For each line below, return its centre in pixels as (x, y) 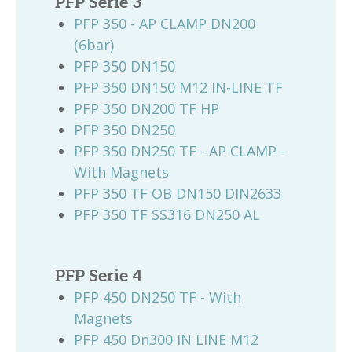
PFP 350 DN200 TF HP (147, 108)
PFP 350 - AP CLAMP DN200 (165, 24)
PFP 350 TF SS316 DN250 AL (167, 214)
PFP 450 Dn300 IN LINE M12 (166, 339)
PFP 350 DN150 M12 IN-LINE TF (178, 87)
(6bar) (94, 45)
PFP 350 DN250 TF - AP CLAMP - (180, 151)
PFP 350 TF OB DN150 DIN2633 (178, 193)
